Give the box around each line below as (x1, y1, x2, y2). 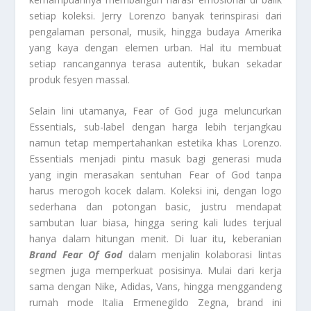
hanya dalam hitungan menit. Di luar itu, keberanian (29, 231, 282, 245)
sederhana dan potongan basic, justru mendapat (29, 199, 282, 213)
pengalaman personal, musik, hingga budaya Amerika (29, 24, 282, 38)
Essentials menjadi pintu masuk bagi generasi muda (29, 151, 282, 165)
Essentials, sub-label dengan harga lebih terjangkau (29, 119, 282, 133)
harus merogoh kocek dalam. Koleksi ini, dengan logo (29, 183, 282, 197)
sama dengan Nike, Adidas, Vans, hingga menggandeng (29, 279, 282, 293)
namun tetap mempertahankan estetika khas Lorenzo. (29, 135, 282, 149)
